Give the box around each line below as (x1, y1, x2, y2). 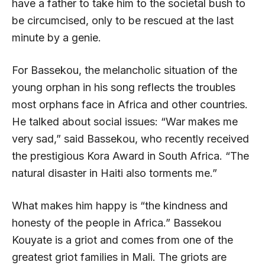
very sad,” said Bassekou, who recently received (12, 132, 249, 145)
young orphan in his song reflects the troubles (12, 80, 235, 93)
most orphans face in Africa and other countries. (12, 98, 248, 111)
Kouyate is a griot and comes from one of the (12, 233, 233, 246)
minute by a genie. (12, 31, 101, 44)
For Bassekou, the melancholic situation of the (12, 63, 237, 76)
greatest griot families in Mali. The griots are (12, 250, 227, 263)
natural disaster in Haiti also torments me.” (12, 166, 217, 179)
